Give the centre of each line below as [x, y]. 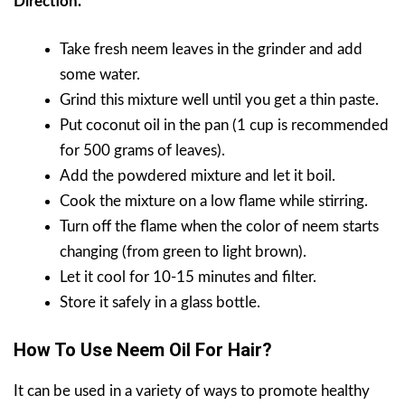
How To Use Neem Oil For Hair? [143, 349]
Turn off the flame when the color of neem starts [219, 227]
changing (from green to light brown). [183, 252]
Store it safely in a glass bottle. [160, 303]
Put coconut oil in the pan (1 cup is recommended [224, 126]
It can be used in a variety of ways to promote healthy [192, 391]
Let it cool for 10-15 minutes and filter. [188, 278]
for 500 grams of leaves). [142, 151]
